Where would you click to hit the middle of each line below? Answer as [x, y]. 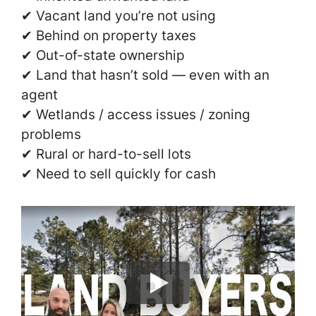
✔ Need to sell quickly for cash [119, 174]
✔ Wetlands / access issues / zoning [136, 114]
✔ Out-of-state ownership [103, 55]
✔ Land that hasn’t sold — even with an [145, 75]
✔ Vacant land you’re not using [119, 16]
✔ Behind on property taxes [109, 35]
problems [51, 134]
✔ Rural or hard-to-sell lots [106, 154]
